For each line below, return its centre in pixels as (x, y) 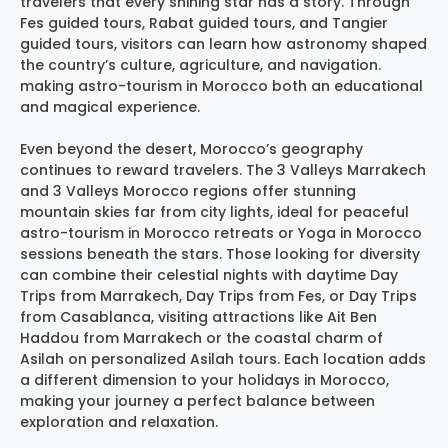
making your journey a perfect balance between (197, 400)
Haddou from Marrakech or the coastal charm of (201, 337)
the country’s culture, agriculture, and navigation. (200, 64)
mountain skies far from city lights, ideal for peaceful (214, 211)
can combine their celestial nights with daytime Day (209, 274)
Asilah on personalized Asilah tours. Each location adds (223, 358)
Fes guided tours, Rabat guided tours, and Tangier (204, 22)
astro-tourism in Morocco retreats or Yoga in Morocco (221, 232)
